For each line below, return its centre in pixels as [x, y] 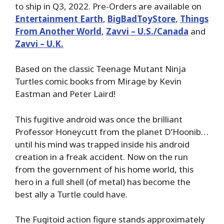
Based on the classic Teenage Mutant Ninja [100, 69]
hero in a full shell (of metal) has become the [103, 181]
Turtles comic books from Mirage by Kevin [98, 81]
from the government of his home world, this [104, 169]
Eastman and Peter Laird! [65, 94]
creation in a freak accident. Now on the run [101, 156]
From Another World [58, 31]
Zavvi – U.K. [39, 43]
